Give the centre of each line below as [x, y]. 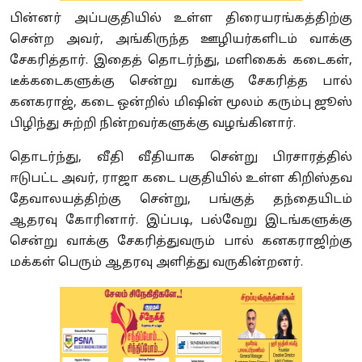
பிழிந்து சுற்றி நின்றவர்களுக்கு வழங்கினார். [153, 124]
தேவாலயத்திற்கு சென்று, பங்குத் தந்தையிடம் [181, 200]
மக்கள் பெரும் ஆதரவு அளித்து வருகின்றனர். [156, 263]
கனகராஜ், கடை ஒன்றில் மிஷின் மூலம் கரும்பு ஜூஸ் [181, 103]
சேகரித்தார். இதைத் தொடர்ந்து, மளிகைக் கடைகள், [181, 61]
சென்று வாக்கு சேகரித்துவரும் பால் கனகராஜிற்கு [181, 242]
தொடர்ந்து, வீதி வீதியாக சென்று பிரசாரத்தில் [181, 158]
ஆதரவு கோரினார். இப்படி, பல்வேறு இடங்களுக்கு [181, 221]
